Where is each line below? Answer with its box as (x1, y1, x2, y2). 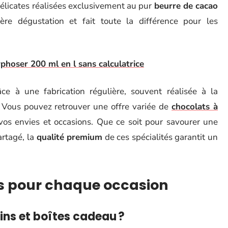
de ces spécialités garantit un (102, 131, 218, 143)
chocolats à (172, 101, 218, 112)
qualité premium (36, 131, 103, 143)
